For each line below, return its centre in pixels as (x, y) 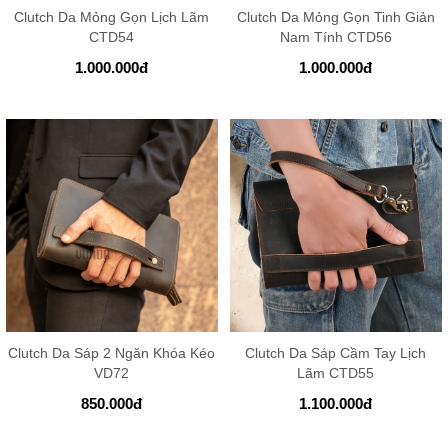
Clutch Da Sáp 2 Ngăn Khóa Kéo (112, 353)
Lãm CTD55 (336, 373)
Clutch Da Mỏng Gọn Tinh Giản (335, 17)
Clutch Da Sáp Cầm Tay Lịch (336, 353)
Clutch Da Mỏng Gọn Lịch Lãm (112, 17)
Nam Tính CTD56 (335, 37)
